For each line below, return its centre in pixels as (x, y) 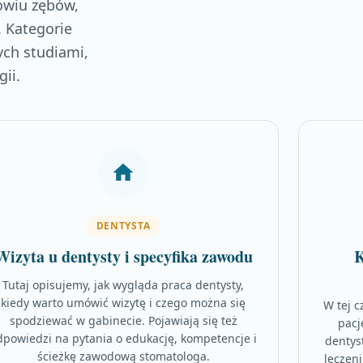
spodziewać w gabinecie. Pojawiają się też (123, 320)
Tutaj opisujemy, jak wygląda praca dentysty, (123, 285)
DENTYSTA (123, 226)
